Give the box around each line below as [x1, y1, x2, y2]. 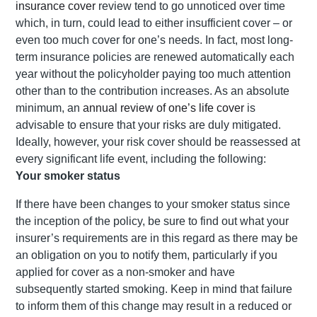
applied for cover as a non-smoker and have [16, 266, 235, 279]
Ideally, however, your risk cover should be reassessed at [16, 136, 300, 149]
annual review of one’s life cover [83, 102, 244, 115]
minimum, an [16, 102, 83, 115]
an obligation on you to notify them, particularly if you [16, 249, 277, 262]
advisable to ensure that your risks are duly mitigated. [16, 119, 281, 132]
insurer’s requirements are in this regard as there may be [16, 232, 298, 245]
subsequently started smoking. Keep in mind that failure [16, 283, 292, 296]
